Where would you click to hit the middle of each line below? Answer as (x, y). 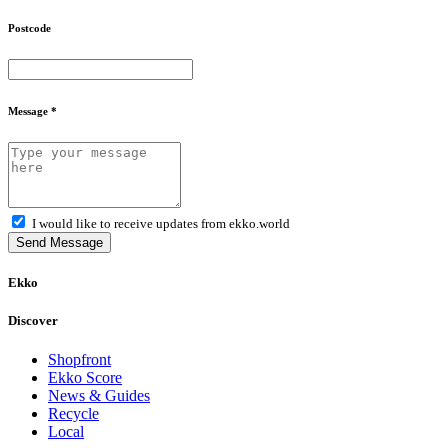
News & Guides (99, 396)
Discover (33, 320)
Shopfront (79, 360)
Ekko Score (85, 378)
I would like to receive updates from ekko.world (161, 223)
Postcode (29, 27)
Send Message (59, 242)
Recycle (73, 414)
